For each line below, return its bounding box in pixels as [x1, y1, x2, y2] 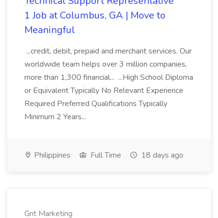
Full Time [89, 150, 121, 161]
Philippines [32, 150, 71, 161]
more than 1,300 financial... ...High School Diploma [24, 72, 193, 83]
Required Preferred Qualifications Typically [24, 98, 167, 109]
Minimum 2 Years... [24, 111, 88, 122]
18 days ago [139, 150, 183, 161]
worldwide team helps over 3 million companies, [24, 59, 187, 70]
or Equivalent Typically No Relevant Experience [24, 85, 183, 96]
